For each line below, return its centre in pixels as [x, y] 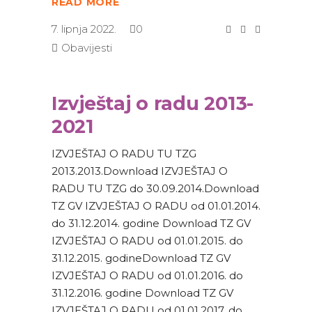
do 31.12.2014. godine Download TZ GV [151, 224]
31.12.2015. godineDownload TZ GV [141, 258]
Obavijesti [87, 48]
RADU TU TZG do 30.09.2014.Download [155, 189]
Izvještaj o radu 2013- [153, 104]
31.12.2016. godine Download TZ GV [142, 293]
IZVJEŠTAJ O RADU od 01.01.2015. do [147, 241]
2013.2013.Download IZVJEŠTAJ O [140, 171]
